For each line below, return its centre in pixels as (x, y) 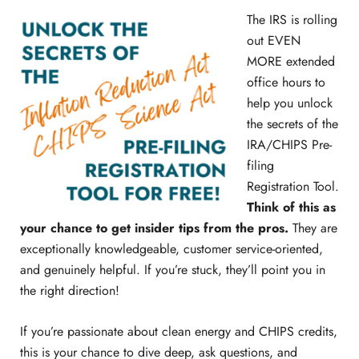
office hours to (286, 82)
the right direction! (71, 290)
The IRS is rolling (292, 19)
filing (260, 165)
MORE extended (290, 61)
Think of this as (291, 207)
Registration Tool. (292, 186)
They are (313, 228)
